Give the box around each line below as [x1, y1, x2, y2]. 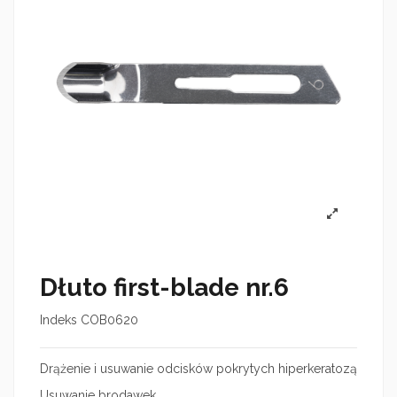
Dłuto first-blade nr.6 [40, 273, 289, 303]
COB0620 [81, 313, 138, 328]
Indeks [40, 313, 77, 328]
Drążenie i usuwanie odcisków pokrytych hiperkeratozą [40, 362, 357, 377]
